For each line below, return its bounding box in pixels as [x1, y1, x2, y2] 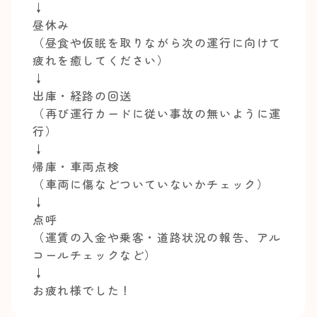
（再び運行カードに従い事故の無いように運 [33, 105, 282, 122]
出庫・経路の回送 [33, 87, 132, 104]
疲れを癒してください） [33, 52, 170, 69]
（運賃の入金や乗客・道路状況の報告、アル [33, 229, 282, 246]
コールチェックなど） [33, 246, 158, 263]
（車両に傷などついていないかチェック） [33, 175, 270, 192]
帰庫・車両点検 [33, 158, 120, 175]
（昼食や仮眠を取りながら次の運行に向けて [33, 34, 282, 51]
